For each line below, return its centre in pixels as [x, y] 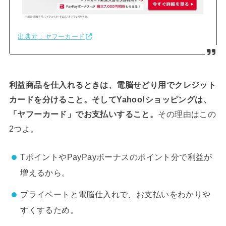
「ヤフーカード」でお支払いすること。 [83, 114]
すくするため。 [49, 210]
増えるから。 [45, 173]
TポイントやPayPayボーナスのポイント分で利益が [116, 157]
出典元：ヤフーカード [51, 36]
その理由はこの [187, 114]
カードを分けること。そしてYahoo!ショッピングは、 [110, 99]
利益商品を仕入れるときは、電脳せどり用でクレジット [112, 84]
